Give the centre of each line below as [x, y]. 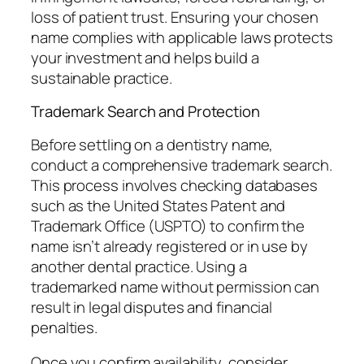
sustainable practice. [102, 78]
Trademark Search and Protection [145, 112]
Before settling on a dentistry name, [152, 144]
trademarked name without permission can [175, 286]
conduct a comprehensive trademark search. [182, 165]
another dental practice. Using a [139, 266]
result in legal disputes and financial [152, 307]
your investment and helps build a [145, 57]
